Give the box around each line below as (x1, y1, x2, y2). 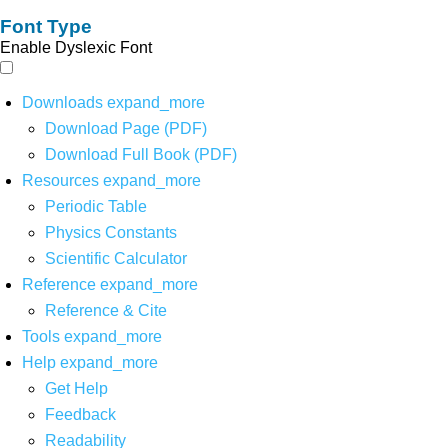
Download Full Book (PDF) (44, 145, 237, 163)
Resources (22, 171, 100, 189)
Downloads (22, 93, 104, 111)
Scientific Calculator (44, 249, 187, 267)
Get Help (44, 379, 108, 397)
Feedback (44, 405, 116, 423)
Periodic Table (44, 197, 147, 215)
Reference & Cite (44, 301, 167, 319)
